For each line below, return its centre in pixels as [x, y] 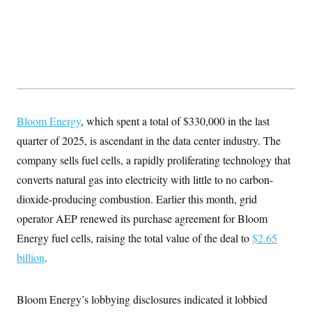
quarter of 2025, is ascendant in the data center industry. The [149, 140]
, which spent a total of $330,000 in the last [175, 120]
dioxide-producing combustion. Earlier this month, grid [137, 198]
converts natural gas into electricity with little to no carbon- [145, 179]
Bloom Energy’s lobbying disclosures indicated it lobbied [142, 299]
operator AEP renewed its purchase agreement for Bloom [142, 218]
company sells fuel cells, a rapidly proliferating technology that [154, 159]
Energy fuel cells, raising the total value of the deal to [134, 237]
